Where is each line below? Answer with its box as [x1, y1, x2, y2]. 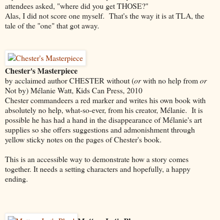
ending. [5, 173, 28, 184]
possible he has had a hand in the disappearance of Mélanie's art [5, 114, 202, 125]
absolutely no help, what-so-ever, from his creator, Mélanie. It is [5, 104, 203, 115]
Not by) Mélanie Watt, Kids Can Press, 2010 [5, 84, 142, 95]
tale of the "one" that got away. [5, 20, 99, 30]
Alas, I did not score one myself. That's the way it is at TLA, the [5, 10, 204, 21]
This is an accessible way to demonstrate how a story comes [5, 153, 189, 164]
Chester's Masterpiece [5, 64, 80, 76]
